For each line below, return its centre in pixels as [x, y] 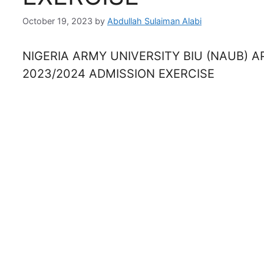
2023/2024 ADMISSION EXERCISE [118, 74]
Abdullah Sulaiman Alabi [154, 21]
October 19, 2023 [57, 21]
